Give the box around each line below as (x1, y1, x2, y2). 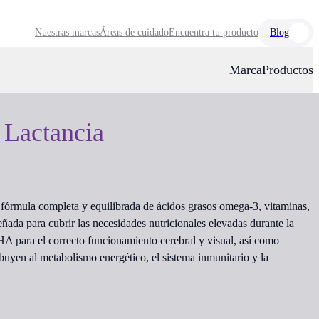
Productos (262, 63, 313, 77)
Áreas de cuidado (100, 27, 169, 38)
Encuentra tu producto (169, 27, 258, 38)
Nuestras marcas (35, 27, 100, 38)
